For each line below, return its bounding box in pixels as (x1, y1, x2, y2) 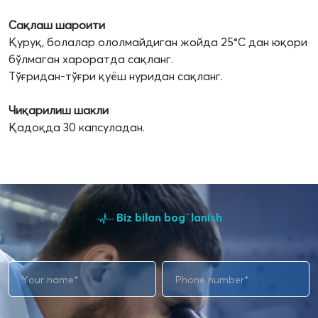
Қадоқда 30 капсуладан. (9, 120, 145, 135)
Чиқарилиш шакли (9, 103, 109, 118)
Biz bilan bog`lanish (113, 210, 222, 225)
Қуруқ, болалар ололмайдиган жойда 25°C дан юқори (9, 35, 307, 50)
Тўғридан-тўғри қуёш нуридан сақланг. (9, 69, 223, 84)
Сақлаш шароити (9, 18, 105, 33)
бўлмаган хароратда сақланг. (9, 52, 173, 67)
